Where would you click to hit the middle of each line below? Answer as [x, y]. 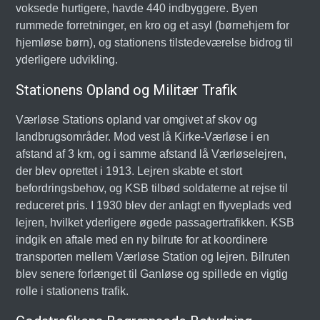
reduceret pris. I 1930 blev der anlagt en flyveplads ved [154, 205]
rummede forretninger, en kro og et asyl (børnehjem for [153, 25]
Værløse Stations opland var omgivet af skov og [137, 120]
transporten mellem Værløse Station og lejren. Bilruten [153, 257]
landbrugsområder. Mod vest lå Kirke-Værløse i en [143, 137]
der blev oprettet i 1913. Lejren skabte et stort [129, 171]
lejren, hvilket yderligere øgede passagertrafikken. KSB [155, 222]
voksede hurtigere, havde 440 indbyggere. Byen [137, 8]
